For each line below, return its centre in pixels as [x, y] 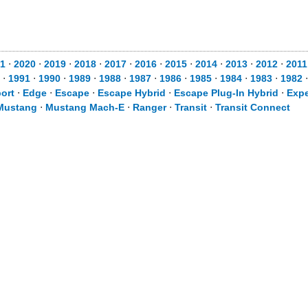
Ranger [150, 107]
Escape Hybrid [132, 93]
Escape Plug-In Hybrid [226, 93]
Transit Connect [253, 107]
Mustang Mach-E [85, 107]
